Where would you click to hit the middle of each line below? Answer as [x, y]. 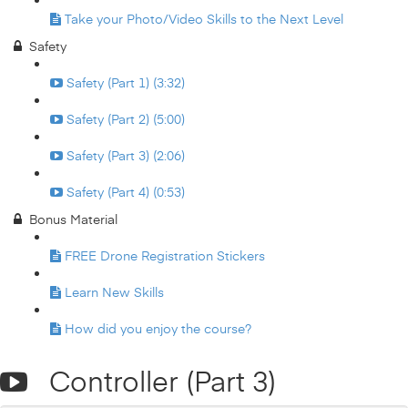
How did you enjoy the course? [158, 328]
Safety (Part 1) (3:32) [126, 82]
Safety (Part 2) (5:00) [126, 119]
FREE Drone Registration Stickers [165, 255]
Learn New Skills [114, 292]
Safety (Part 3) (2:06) [126, 155]
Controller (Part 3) [152, 380]
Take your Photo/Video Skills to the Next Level [204, 19]
